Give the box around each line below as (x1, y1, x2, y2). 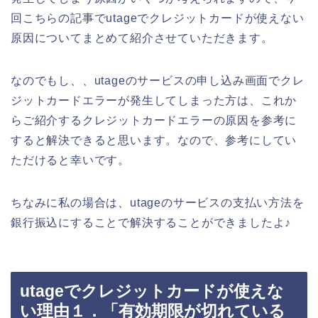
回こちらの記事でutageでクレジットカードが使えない (11, 12, 305, 25)
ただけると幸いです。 (11, 154, 130, 167)
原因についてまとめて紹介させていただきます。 (11, 32, 273, 45)
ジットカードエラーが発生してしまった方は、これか (11, 94, 297, 107)
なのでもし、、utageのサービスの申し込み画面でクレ (11, 75, 305, 87)
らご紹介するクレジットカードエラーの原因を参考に (11, 114, 297, 127)
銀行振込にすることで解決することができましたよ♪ (11, 216, 292, 229)
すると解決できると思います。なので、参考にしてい (11, 134, 297, 147)
